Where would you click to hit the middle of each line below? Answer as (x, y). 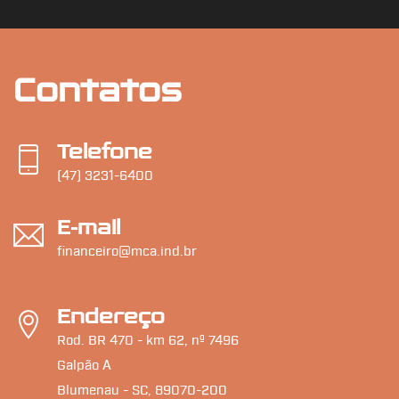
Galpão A (84, 365)
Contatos (98, 90)
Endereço (111, 316)
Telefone (105, 151)
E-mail (89, 227)
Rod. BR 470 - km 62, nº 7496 (148, 340)
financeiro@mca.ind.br (127, 251)
